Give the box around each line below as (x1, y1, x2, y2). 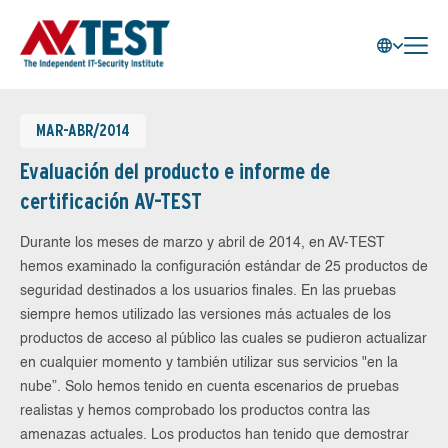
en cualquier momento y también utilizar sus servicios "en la (20, 356, 398, 370)
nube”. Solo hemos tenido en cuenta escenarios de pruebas (20, 380, 399, 394)
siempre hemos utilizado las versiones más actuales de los (20, 308, 391, 322)
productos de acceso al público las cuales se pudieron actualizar (20, 332, 427, 346)
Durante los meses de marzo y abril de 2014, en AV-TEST (20, 236, 385, 250)
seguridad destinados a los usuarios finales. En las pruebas (20, 284, 396, 298)
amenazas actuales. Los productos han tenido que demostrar (20, 428, 409, 442)
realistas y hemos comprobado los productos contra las (20, 404, 370, 418)
